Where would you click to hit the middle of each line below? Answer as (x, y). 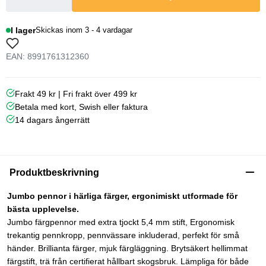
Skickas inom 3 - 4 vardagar (84, 30)
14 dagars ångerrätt (53, 120)
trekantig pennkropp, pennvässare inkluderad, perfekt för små (123, 235)
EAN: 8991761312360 (47, 56)
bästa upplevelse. (43, 209)
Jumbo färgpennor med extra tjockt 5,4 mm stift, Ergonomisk (121, 222)
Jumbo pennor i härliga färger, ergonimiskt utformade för (122, 196)
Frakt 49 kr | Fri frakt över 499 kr (76, 94)
